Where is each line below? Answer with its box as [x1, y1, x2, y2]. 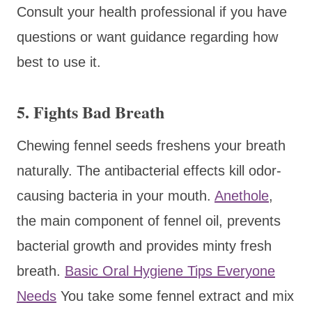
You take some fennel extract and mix [56, 288, 294, 304]
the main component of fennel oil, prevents [17, 212, 281, 228]
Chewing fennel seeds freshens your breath [17, 137, 286, 153]
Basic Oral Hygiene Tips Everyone [65, 263, 275, 279]
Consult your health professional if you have [17, 3, 287, 19]
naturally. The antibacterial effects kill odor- [17, 162, 281, 178]
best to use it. [17, 54, 101, 70]
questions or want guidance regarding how [17, 29, 278, 45]
